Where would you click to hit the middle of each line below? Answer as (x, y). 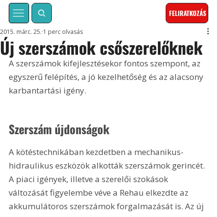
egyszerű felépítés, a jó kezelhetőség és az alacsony (107, 77)
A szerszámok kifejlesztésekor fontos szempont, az (106, 63)
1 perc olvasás (63, 32)
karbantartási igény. (48, 91)
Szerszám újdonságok (59, 129)
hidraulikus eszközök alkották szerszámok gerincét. (108, 165)
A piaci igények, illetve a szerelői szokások (90, 179)
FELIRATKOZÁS (188, 13)
